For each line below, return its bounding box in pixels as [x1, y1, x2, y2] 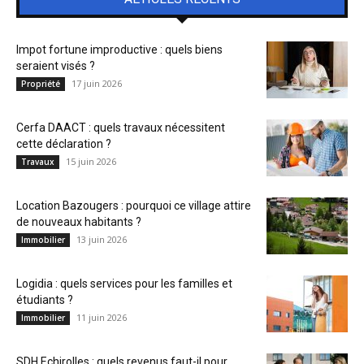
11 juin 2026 [76, 311, 127, 323]
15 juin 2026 [66, 155, 116, 167]
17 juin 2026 [71, 77, 122, 89]
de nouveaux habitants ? [16, 215, 141, 228]
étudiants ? [16, 293, 73, 306]
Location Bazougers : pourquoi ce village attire [16, 199, 251, 212]
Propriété [21, 78, 60, 89]
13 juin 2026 [76, 233, 127, 245]
